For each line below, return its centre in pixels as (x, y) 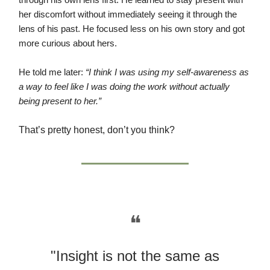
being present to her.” (60, 102)
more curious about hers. (68, 44)
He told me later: (52, 73)
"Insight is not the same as (135, 256)
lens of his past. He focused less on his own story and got (132, 29)
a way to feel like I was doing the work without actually (124, 87)
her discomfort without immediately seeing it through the (128, 15)
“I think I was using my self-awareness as (167, 73)
